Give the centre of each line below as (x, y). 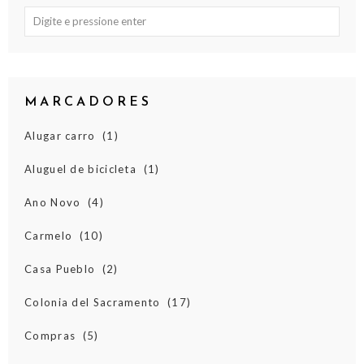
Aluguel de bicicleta (80, 169)
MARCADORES (88, 103)
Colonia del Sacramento (93, 303)
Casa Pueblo (60, 269)
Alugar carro (60, 136)
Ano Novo (53, 203)
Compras (50, 336)
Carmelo (49, 236)
